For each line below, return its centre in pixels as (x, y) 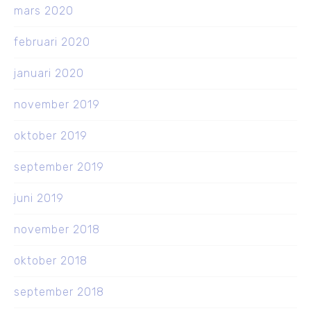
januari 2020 (49, 74)
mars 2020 (44, 11)
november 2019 (57, 105)
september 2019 (59, 167)
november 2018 (57, 230)
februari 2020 (52, 42)
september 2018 (59, 292)
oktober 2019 (51, 136)
